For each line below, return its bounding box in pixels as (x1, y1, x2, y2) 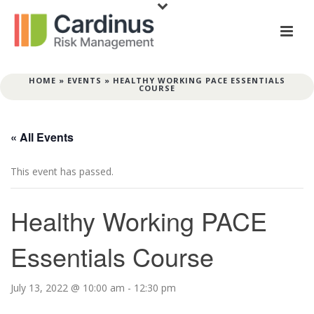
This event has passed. (11, 165, 114, 178)
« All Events (11, 129, 74, 145)
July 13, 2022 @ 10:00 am (11, 281, 125, 294)
